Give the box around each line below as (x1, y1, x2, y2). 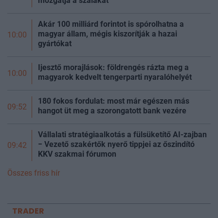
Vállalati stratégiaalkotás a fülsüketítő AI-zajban (38, 130, 207, 140)
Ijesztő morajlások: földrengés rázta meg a (38, 63, 189, 73)
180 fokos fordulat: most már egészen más (38, 96, 189, 106)
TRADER (12, 205, 44, 217)
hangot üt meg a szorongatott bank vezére (38, 106, 186, 116)
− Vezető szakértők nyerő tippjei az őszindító (38, 140, 195, 149)
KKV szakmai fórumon (38, 149, 116, 159)
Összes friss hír (7, 168, 60, 178)
